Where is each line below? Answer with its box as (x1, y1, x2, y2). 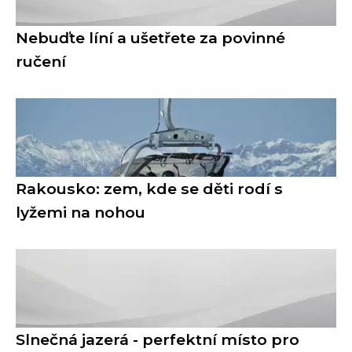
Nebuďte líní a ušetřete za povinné (16, 28, 285, 48)
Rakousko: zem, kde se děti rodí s (16, 179, 283, 199)
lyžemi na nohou (16, 203, 145, 222)
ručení (16, 52, 66, 71)
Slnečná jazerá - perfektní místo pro (16, 330, 299, 350)
